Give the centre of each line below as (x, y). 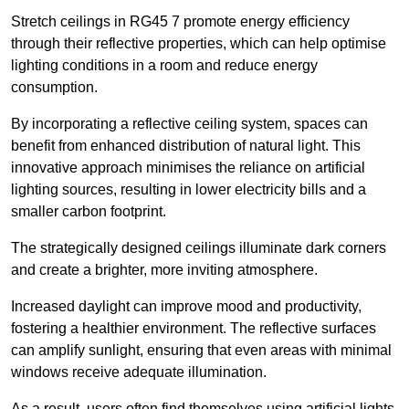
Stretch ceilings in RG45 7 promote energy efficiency (180, 21)
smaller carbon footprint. (89, 211)
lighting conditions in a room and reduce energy (164, 65)
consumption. (54, 87)
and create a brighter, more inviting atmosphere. (164, 269)
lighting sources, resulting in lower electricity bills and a (189, 189)
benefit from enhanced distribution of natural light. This (186, 145)
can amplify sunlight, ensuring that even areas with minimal (201, 350)
